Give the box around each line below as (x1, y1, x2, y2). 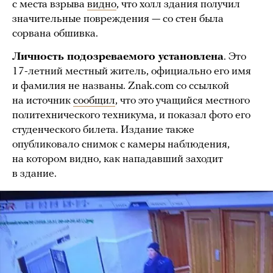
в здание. (12, 168, 57, 180)
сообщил (73, 94, 115, 107)
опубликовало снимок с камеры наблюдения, (12, 138, 230, 151)
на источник (12, 94, 73, 107)
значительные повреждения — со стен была (12, 13, 224, 25)
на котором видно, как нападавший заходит (12, 153, 223, 165)
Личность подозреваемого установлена (12, 51, 224, 63)
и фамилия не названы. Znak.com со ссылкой (12, 80, 229, 92)
